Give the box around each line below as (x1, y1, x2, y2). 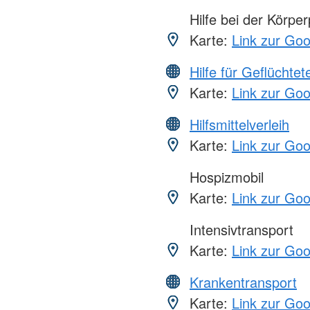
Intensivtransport (185, 219, 293, 240)
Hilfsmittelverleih (190, 114, 289, 135)
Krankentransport (190, 272, 297, 293)
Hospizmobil (185, 167, 264, 188)
